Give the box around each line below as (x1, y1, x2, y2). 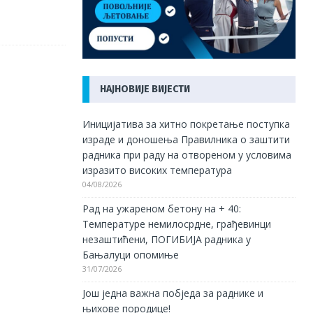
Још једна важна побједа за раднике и (82, 286, 263, 300)
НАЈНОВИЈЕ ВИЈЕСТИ (99, 82, 190, 95)
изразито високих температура (82, 163, 232, 177)
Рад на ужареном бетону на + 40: (82, 201, 241, 215)
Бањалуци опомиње (82, 247, 179, 261)
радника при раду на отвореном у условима (82, 147, 291, 161)
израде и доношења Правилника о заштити (82, 132, 290, 146)
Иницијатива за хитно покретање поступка (82, 117, 290, 131)
